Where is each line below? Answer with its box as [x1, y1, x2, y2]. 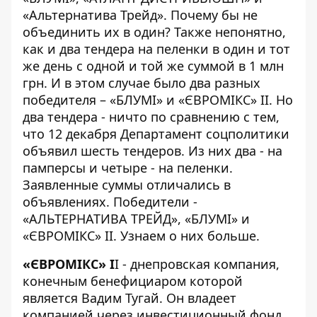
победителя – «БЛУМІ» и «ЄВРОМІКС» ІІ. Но [23, 91, 293, 108]
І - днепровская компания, [115, 255, 279, 272]
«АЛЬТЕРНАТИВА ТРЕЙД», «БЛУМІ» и [23, 210, 253, 227]
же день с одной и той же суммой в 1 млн [23, 57, 284, 74]
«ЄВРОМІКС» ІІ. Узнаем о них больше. [23, 227, 260, 244]
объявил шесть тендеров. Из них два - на [23, 142, 282, 159]
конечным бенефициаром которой [23, 272, 243, 289]
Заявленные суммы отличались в [23, 176, 231, 193]
